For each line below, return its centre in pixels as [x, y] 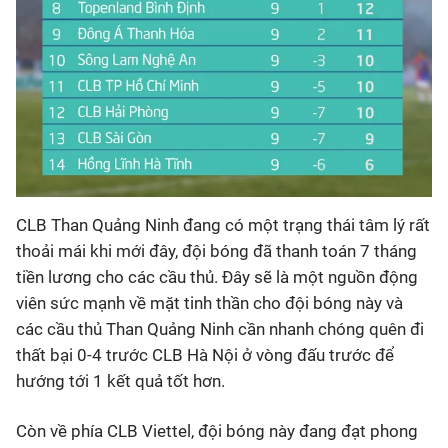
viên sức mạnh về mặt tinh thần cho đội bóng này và [209, 303]
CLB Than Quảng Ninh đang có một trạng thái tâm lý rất [223, 225]
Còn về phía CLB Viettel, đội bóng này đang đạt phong [217, 431]
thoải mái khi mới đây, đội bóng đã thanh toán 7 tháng [216, 251]
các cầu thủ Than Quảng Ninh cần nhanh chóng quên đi [220, 329]
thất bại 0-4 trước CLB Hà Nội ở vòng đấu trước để [205, 355]
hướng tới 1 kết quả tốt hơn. [120, 381]
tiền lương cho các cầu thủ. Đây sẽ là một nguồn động [217, 277]
